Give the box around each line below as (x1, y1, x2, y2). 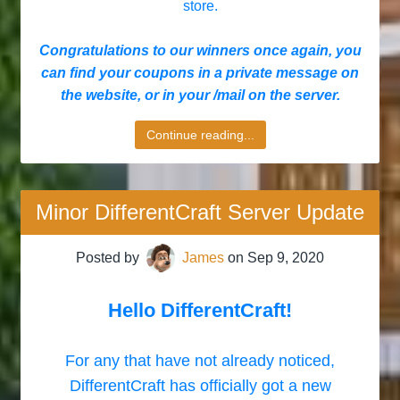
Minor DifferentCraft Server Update (36, 200, 364, 224)
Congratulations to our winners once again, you (38, 43, 362, 58)
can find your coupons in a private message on (41, 65, 359, 80)
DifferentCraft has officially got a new (69, 377, 331, 395)
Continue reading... (146, 128, 254, 142)
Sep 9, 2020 (247, 250, 324, 265)
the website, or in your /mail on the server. (60, 87, 340, 103)
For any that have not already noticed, (65, 352, 335, 370)
